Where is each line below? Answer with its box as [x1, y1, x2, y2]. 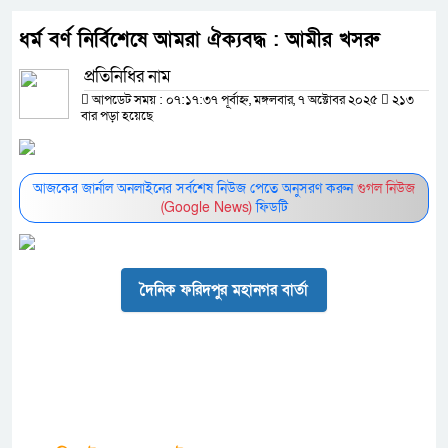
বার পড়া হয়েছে [81, 107, 153, 126]
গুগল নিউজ [357, 179, 415, 199]
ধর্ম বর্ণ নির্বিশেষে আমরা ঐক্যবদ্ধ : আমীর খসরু [19, 27, 379, 54]
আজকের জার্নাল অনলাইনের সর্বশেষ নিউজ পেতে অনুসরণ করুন [33, 179, 357, 199]
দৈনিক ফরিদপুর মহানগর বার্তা [140, 280, 308, 301]
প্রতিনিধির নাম [84, 65, 171, 89]
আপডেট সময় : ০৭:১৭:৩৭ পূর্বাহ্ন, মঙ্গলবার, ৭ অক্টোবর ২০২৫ [89, 91, 381, 110]
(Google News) [160, 198, 252, 218]
